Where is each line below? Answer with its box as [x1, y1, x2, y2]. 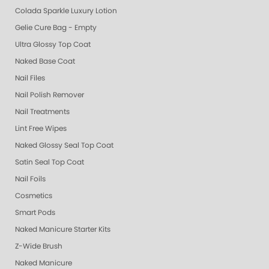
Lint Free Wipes [15, 125, 67, 132]
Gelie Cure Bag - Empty [15, 24, 97, 31]
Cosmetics [15, 192, 52, 199]
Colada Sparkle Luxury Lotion [15, 7, 117, 14]
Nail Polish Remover [15, 91, 84, 98]
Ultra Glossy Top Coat [15, 41, 91, 48]
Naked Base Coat [15, 58, 75, 65]
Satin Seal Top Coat [15, 159, 84, 166]
